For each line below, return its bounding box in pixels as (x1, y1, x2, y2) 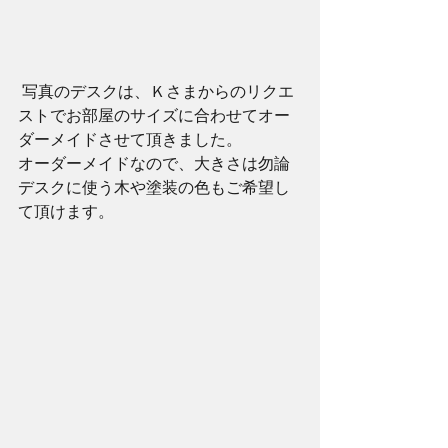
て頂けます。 (18, 200, 114, 222)
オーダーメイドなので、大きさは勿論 (18, 152, 290, 174)
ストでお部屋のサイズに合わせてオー (18, 104, 290, 126)
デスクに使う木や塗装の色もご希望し (18, 176, 290, 198)
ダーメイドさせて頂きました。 (18, 128, 242, 150)
